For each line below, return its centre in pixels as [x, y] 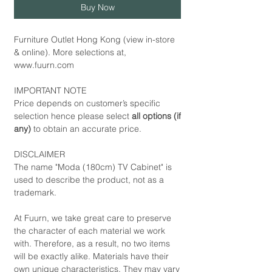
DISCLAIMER [39, 155]
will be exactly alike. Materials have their [91, 257]
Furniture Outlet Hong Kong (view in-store [94, 40]
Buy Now [97, 8]
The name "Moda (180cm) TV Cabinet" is [93, 167]
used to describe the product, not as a [89, 180]
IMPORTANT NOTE [50, 91]
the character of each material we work [90, 231]
